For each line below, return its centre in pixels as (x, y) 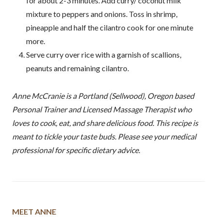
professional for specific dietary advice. (76, 150)
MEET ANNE (34, 211)
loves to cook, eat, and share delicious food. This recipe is (105, 123)
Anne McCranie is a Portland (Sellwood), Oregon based (103, 95)
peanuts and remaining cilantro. (77, 68)
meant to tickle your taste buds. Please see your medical (104, 136)
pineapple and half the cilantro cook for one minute (109, 28)
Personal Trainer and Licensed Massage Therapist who (102, 109)
